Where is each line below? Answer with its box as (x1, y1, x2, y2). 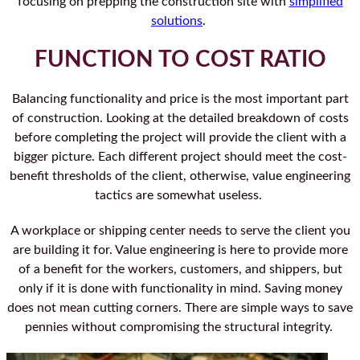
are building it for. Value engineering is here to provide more (12, 243, 348, 257)
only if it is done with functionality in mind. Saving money (18, 282, 342, 296)
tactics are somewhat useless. (95, 189, 265, 202)
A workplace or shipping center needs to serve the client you (10, 224, 350, 238)
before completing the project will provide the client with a (14, 131, 346, 145)
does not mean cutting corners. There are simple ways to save (7, 301, 353, 315)
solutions (151, 14, 202, 28)
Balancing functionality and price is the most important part (11, 92, 349, 106)
